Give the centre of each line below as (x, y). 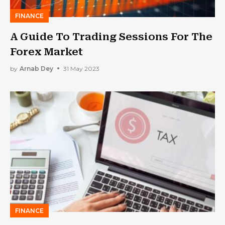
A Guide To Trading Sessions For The (111, 37)
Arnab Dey (36, 68)
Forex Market (46, 52)
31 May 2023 (81, 68)
